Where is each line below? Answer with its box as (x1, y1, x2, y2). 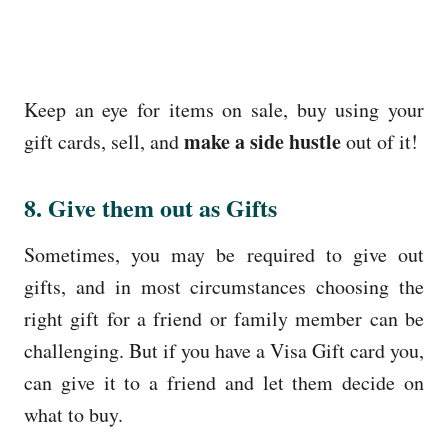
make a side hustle (184, 126, 341, 156)
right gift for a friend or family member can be (24, 304, 424, 332)
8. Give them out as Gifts (24, 189, 285, 225)
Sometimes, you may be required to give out (24, 240, 424, 268)
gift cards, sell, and (24, 127, 184, 155)
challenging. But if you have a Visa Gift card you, (24, 336, 424, 364)
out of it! (341, 127, 418, 155)
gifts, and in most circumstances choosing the (24, 272, 424, 300)
